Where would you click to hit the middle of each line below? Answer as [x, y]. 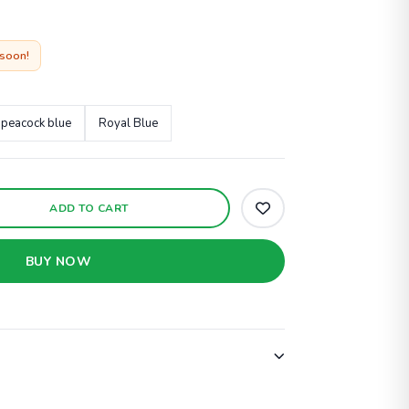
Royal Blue [128, 124]
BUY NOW [58, 261]
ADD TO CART [89, 209]
